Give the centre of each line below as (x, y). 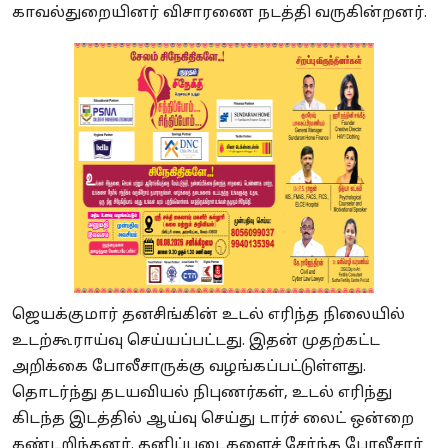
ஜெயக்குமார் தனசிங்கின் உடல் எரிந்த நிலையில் (208, 315)
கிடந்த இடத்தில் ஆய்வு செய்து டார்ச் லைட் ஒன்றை (213, 419)
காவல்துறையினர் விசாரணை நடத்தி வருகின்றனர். (221, 13)
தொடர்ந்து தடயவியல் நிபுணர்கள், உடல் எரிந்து (202, 393)
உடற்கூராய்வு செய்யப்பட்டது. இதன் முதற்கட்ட (196, 341)
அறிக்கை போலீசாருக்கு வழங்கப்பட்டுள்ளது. (189, 367)
